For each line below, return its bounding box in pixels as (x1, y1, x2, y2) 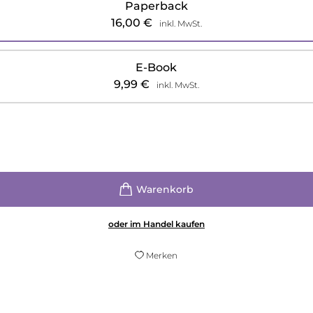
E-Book (136, 61, 177, 74)
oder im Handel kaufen (108, 219, 205, 229)
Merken (146, 250, 178, 261)
